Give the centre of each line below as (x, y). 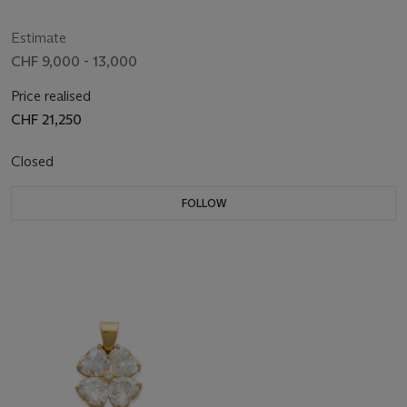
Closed (34, 161)
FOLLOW (203, 203)
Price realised (51, 95)
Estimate (39, 37)
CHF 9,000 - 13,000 (74, 61)
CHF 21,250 (46, 119)
